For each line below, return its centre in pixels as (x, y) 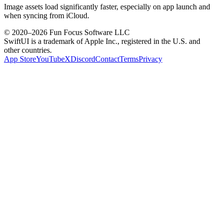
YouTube (50, 59)
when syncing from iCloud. (47, 15)
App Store (20, 59)
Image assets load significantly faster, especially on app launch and (107, 6)
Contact (107, 59)
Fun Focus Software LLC (89, 32)
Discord (83, 59)
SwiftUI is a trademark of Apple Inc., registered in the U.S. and (102, 41)
